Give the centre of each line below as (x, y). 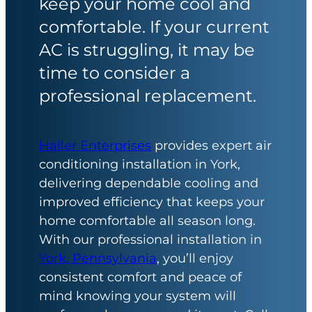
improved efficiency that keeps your (152, 202)
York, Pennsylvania (98, 258)
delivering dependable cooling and (149, 183)
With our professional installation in (150, 240)
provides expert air (211, 146)
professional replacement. (148, 96)
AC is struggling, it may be (147, 50)
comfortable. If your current (154, 27)
